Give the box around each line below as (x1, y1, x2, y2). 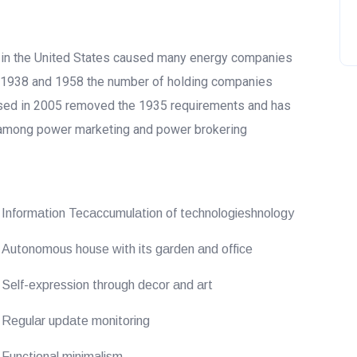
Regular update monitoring (2, 314, 151, 328)
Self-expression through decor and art (2, 278, 214, 292)
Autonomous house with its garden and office (2, 242, 253, 256)
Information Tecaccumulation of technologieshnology (2, 206, 295, 220)
